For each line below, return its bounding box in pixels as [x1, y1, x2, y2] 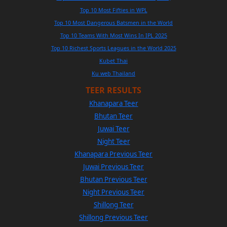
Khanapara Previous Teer [74, 149, 153, 159]
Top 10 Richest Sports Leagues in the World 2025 [51, 45, 176, 52]
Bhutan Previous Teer [80, 175, 147, 184]
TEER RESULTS [86, 85, 141, 96]
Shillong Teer [93, 200, 134, 210]
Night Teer [97, 137, 130, 146]
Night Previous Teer [83, 187, 144, 197]
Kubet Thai [99, 57, 128, 65]
